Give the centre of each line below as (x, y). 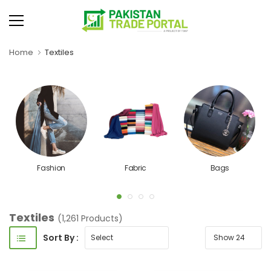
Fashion (51, 168)
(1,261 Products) (90, 218)
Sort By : (60, 237)
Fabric (135, 168)
